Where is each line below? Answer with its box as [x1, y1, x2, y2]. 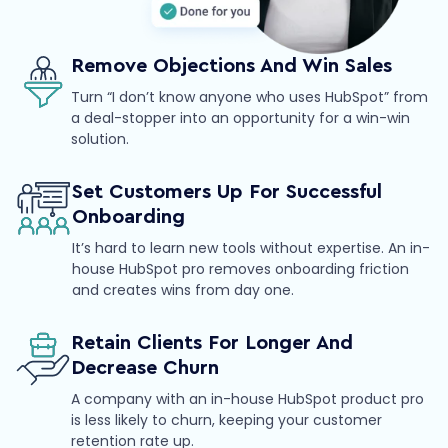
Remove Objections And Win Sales [71, 56, 392, 77]
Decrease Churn [71, 358, 219, 379]
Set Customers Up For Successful [72, 182, 382, 203]
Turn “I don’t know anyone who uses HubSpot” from [71, 87, 428, 108]
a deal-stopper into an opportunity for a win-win [71, 108, 410, 129]
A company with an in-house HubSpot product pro [71, 389, 424, 410]
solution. [71, 129, 129, 150]
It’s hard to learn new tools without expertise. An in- [72, 238, 430, 259]
